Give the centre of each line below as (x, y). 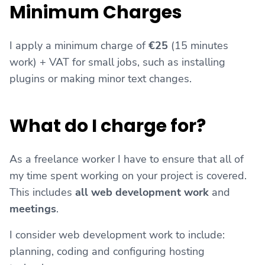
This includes (42, 192)
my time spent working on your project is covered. (128, 176)
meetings (33, 209)
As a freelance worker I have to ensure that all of (127, 159)
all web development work (142, 192)
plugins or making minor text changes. (101, 79)
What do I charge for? (108, 126)
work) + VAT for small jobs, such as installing (117, 62)
